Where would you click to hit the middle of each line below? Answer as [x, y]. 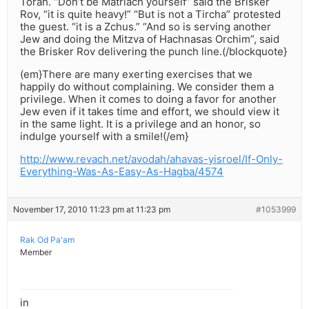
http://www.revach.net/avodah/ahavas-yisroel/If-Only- [151, 159]
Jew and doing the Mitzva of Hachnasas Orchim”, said [150, 39]
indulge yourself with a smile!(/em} [104, 137]
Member [36, 252]
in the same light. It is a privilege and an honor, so [140, 124]
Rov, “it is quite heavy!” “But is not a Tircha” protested [150, 14]
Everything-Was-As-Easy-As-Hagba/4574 [122, 172]
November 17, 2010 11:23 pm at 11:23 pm [92, 210]
